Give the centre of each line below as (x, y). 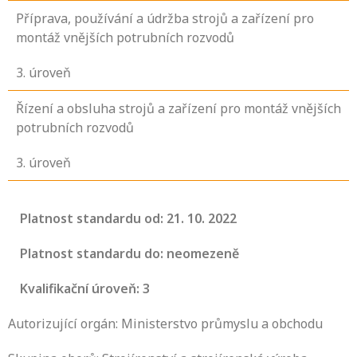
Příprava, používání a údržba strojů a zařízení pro (165, 19)
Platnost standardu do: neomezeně (129, 254)
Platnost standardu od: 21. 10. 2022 (128, 219)
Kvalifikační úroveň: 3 (85, 289)
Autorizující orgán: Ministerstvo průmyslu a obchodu (165, 324)
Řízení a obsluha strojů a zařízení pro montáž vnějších (178, 109)
